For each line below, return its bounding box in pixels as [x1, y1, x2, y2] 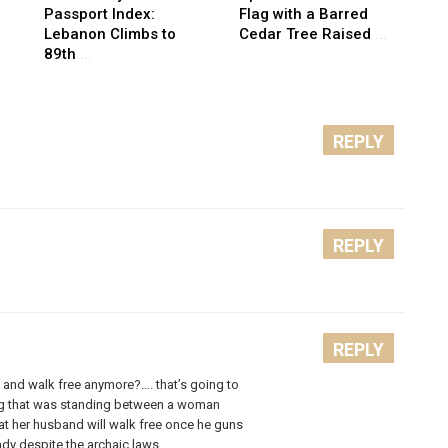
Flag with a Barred [239, 4, 368, 23]
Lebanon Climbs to [44, 24, 176, 43]
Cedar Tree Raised [239, 24, 371, 43]
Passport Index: [44, 4, 155, 23]
